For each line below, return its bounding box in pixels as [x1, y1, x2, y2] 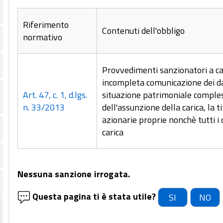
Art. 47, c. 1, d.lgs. [22, 88, 87, 102]
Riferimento [22, 18, 69, 31]
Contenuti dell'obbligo [102, 24, 185, 37]
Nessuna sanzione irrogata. [17, 167, 130, 181]
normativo [22, 30, 62, 44]
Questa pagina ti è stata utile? [32, 189, 156, 203]
